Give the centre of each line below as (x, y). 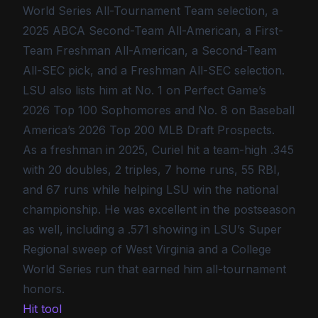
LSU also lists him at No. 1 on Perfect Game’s (144, 90)
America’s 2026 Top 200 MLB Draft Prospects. (149, 130)
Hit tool (42, 309)
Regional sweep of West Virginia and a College (147, 249)
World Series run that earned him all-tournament (154, 269)
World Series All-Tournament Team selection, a (150, 11)
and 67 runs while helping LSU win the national (150, 190)
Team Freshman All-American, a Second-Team (150, 50)
